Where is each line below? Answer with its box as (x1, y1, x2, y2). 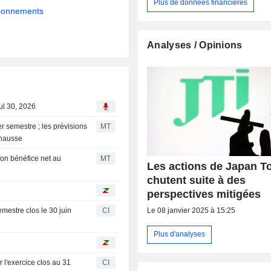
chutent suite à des (147, 174, 246, 186)
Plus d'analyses (154, 230, 206, 239)
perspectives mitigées (147, 188, 261, 200)
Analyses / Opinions (147, 39, 243, 50)
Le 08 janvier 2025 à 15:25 (147, 206, 236, 215)
